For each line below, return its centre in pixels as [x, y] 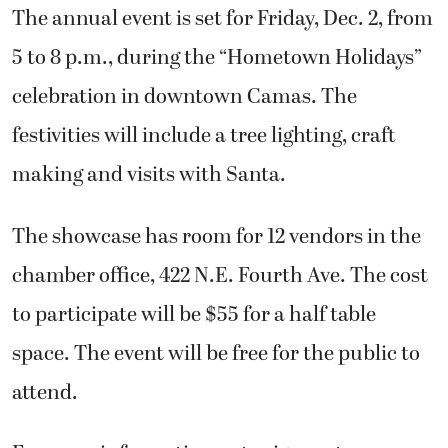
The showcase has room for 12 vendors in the [216, 236]
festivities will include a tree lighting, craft [204, 136]
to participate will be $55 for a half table [194, 314]
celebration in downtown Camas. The [184, 97]
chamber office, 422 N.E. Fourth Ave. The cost [220, 275]
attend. [45, 392]
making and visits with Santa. [149, 175]
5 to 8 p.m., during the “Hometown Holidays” [217, 58]
